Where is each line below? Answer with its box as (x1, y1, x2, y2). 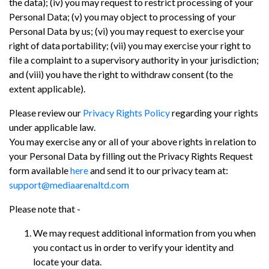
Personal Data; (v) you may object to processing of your (9, 10, 236, 22)
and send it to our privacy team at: (88, 164, 228, 176)
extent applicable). (9, 82, 85, 94)
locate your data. (33, 255, 101, 267)
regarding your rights (170, 106, 258, 118)
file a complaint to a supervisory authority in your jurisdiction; (9, 53, 259, 65)
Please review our (9, 106, 83, 118)
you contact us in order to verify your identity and (33, 241, 234, 253)
